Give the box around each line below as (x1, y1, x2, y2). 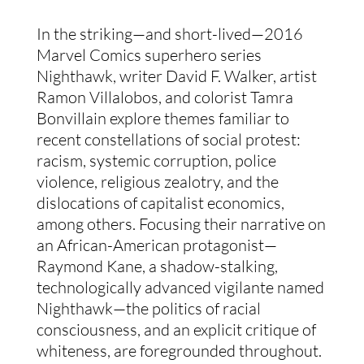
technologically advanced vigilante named (36, 277, 324, 297)
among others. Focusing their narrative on (36, 214, 326, 234)
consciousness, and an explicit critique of (36, 319, 316, 340)
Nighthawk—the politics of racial (36, 298, 261, 318)
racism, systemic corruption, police (36, 150, 276, 171)
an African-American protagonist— (36, 235, 277, 255)
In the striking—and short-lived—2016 (36, 24, 303, 44)
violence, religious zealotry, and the (36, 171, 279, 192)
